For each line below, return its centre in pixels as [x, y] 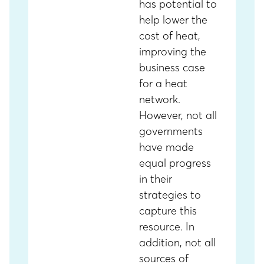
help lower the [173, 20]
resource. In [167, 227]
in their [156, 179]
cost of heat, [170, 36]
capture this [168, 211]
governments [171, 131]
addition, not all [177, 242]
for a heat [163, 83]
